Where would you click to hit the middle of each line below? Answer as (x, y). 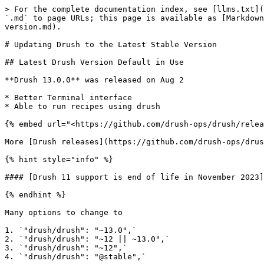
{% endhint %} (35, 195)
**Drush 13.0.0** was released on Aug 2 (94, 80)
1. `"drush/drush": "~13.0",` (71, 230)
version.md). (33, 27)
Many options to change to (64, 212)
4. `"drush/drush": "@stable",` (75, 257)
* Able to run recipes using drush (82, 106)
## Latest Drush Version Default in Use (94, 62)
